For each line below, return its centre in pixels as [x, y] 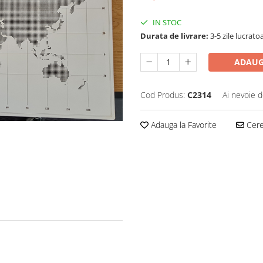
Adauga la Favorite [183, 124]
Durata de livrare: [174, 36]
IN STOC [166, 22]
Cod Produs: [163, 95]
